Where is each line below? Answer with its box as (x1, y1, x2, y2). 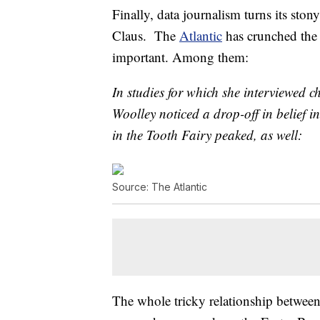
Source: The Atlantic (112, 181, 207, 194)
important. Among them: (112, 48, 249, 66)
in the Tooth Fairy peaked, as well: (112, 126, 302, 144)
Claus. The (112, 26, 179, 45)
